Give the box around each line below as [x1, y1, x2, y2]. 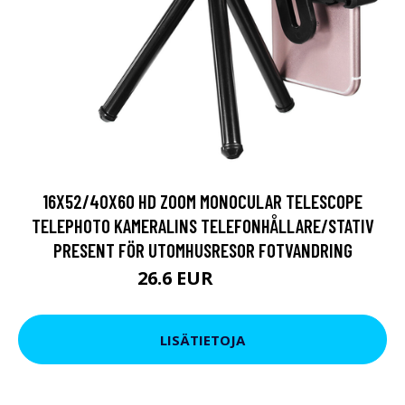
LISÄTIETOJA [160, 330, 245, 349]
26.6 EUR [137, 266, 218, 291]
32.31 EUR [217, 273, 268, 289]
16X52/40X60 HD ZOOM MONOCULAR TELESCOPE [42, 190, 363, 213]
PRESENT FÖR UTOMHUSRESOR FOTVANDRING [52, 239, 353, 262]
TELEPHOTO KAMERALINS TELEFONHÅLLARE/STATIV [31, 214, 374, 238]
